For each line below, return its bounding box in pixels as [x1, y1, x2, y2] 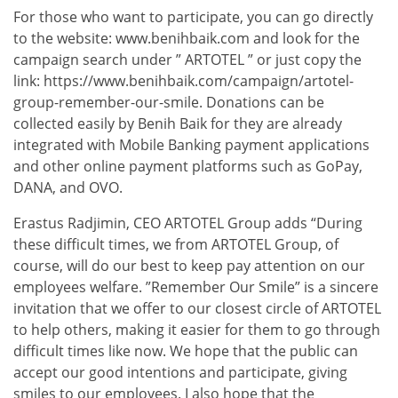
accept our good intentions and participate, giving [13, 362, 347, 382]
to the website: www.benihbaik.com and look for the [13, 28, 360, 48]
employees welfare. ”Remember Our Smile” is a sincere [13, 276, 378, 297]
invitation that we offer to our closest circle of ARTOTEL [13, 298, 381, 318]
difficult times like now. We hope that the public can [13, 340, 358, 361]
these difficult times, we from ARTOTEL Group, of [13, 234, 338, 254]
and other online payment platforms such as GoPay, [13, 155, 362, 176]
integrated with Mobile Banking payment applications [13, 134, 370, 155]
